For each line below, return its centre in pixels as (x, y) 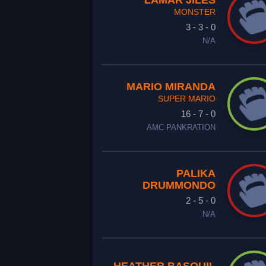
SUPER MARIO (186, 99)
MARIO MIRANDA (171, 87)
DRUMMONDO (179, 185)
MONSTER (194, 12)
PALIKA (196, 173)
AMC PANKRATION (181, 128)
